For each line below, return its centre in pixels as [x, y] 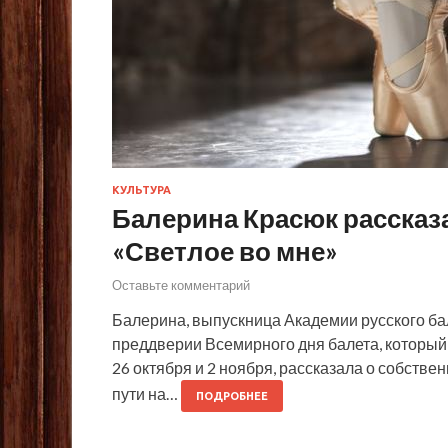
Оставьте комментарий [181, 284]
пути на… [146, 393]
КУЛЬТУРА [141, 190]
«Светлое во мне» [225, 251]
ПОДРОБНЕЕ [232, 395]
